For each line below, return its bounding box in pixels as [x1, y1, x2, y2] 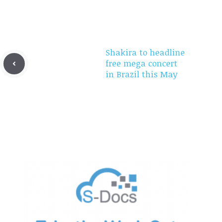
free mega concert [106, 57, 177, 69]
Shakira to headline [106, 47, 185, 58]
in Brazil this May [106, 68, 177, 80]
